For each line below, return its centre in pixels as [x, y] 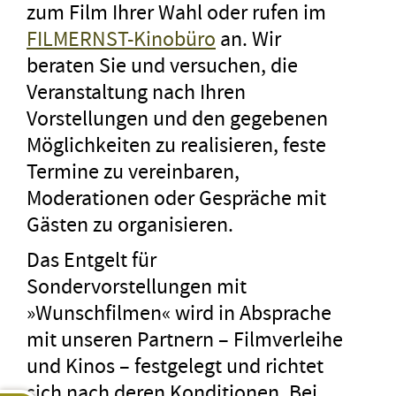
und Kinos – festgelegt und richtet [175, 366]
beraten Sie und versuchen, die [162, 65]
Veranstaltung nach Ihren [136, 91]
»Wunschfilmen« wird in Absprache [179, 312]
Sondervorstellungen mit [137, 286]
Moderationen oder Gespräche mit [176, 198]
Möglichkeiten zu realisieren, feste [176, 145]
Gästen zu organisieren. [130, 224]
